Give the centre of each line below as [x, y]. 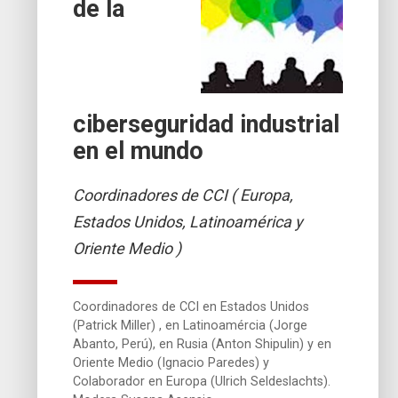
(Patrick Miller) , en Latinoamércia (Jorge [191, 325]
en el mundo [139, 151]
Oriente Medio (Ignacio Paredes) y [171, 362]
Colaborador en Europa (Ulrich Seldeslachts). [202, 381]
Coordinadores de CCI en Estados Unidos [191, 306]
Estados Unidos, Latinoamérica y [188, 221]
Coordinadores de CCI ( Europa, [183, 195]
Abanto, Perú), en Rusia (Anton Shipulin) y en [203, 344]
